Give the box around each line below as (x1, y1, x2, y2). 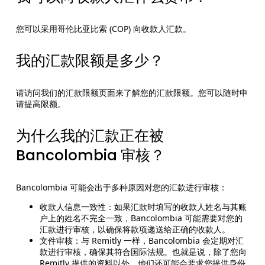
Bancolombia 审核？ (15, 145, 165, 166)
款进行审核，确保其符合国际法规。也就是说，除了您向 (39, 246, 247, 258)
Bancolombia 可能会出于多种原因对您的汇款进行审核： (15, 182, 227, 193)
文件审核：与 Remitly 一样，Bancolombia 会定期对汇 (39, 235, 244, 247)
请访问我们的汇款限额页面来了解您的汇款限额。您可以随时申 (15, 87, 248, 99)
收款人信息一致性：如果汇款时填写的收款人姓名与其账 (39, 201, 247, 213)
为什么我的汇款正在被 (15, 125, 164, 147)
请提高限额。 (15, 98, 66, 110)
